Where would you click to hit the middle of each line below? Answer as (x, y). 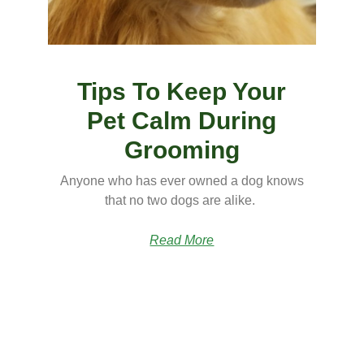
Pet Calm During (182, 121)
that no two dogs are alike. (182, 201)
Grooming (182, 150)
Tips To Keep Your (182, 92)
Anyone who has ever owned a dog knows (182, 181)
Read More (182, 240)
